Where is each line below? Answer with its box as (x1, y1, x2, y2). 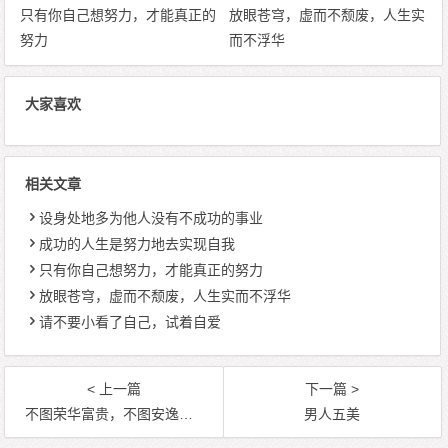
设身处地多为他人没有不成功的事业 (39, 210, 264, 227)
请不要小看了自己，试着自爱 (39, 314, 222, 331)
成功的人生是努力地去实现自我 (39, 236, 236, 253)
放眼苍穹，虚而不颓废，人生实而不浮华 (39, 288, 292, 305)
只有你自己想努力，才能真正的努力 (39, 262, 264, 279)
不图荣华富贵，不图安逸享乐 (25, 406, 180, 423)
